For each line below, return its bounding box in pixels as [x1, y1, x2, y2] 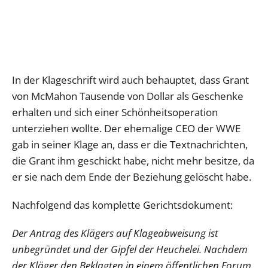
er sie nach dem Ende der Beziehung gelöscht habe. [12, 170, 251, 184]
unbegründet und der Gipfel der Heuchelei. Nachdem [12, 242, 248, 257]
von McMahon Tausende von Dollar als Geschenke [12, 89, 243, 103]
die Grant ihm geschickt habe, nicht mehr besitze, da [12, 154, 254, 168]
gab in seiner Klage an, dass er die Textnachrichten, [12, 138, 248, 152]
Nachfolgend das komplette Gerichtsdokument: [12, 198, 233, 212]
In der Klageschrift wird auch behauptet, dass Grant [12, 73, 249, 87]
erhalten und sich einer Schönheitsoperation [12, 105, 218, 120]
